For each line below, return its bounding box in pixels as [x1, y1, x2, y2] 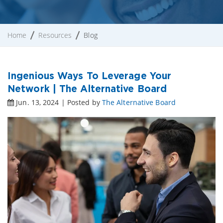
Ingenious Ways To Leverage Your [7, 70, 172, 81]
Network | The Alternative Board [7, 83, 167, 94]
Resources [38, 30, 72, 40]
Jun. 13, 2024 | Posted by [14, 97, 102, 107]
